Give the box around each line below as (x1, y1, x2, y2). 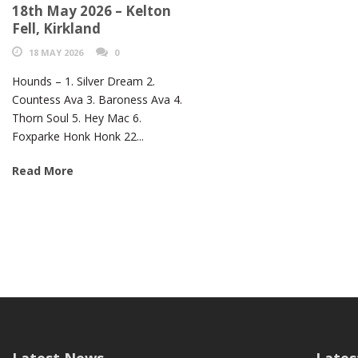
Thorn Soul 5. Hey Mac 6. (12, 110, 141, 126)
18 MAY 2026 (29, 46, 83, 59)
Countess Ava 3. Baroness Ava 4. (12, 92, 182, 108)
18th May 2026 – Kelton (12, 2, 171, 21)
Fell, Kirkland (12, 19, 101, 38)
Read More (12, 163, 74, 179)
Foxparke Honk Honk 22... (12, 129, 144, 145)
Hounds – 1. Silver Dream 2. (12, 74, 155, 89)
